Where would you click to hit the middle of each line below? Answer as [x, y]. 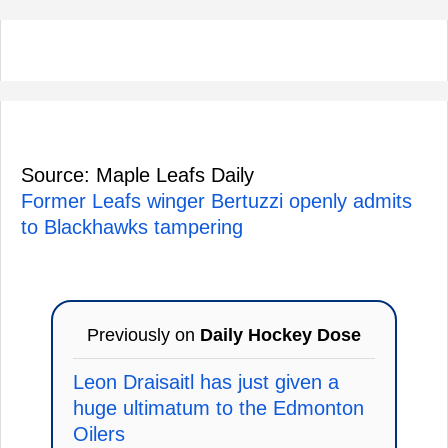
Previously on [143, 334]
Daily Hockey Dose [280, 334]
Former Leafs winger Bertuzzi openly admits [216, 200]
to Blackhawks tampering [132, 226]
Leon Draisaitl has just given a [206, 381]
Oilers [99, 433]
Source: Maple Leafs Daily [137, 174]
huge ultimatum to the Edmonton [218, 407]
